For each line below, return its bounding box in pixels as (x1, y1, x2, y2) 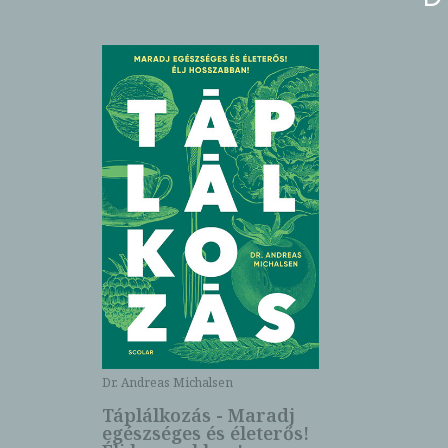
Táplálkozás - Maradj (102, 403, 295, 428)
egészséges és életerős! (102, 421, 309, 446)
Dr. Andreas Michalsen (102, 373, 233, 391)
